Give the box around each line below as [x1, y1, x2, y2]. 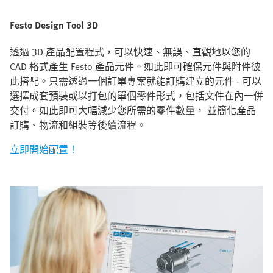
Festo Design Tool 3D [10, 18, 98, 33]
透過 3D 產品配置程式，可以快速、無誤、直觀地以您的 [10, 44, 250, 60]
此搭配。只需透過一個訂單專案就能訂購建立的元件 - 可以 [10, 74, 261, 89]
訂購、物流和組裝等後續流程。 [10, 118, 146, 133]
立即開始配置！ [10, 142, 78, 157]
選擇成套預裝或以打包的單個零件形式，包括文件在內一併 [10, 88, 263, 104]
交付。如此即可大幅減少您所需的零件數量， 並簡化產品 [10, 103, 256, 118]
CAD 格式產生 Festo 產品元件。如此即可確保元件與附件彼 [10, 59, 261, 74]
